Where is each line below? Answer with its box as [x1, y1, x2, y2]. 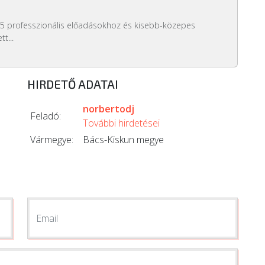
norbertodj [83, 102, 134, 115]
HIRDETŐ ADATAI [27, 76, 118, 91]
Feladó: [30, 109, 61, 122]
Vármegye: [30, 132, 73, 146]
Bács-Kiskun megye [83, 132, 164, 146]
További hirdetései [83, 116, 160, 130]
